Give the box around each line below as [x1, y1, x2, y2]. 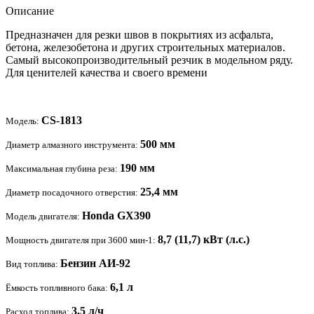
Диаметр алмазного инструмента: [6, 139, 140, 150]
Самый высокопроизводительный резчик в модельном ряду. [6, 54, 293, 66]
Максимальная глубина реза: [6, 163, 120, 174]
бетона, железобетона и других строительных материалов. [6, 41, 285, 53]
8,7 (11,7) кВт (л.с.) [158, 233, 250, 245]
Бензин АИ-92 [60, 257, 130, 269]
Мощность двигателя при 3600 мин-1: [6, 235, 158, 245]
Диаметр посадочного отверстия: [6, 187, 140, 198]
